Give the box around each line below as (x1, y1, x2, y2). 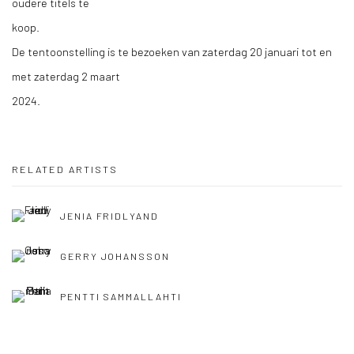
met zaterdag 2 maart (12, 69, 120, 83)
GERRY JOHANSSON (60, 250, 170, 262)
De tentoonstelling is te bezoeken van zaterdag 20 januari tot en (12, 44, 332, 58)
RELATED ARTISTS (12, 163, 118, 175)
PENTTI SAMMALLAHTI (60, 291, 182, 303)
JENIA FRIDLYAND (60, 210, 159, 222)
